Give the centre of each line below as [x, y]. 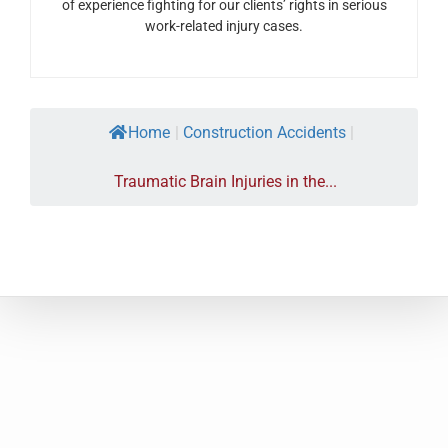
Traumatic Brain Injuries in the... [225, 181]
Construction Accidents [264, 132]
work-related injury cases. [224, 25]
